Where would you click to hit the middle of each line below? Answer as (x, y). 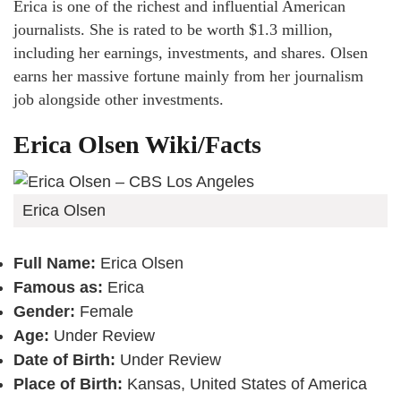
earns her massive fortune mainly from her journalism (188, 77)
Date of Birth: (64, 360)
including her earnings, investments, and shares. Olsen (191, 53)
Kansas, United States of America (247, 384)
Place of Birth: (70, 384)
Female (104, 312)
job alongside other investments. (119, 100)
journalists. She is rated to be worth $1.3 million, (173, 30)
